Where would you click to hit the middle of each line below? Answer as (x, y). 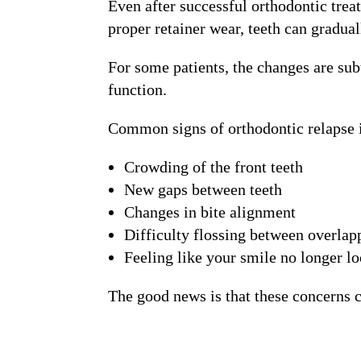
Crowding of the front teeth (214, 167)
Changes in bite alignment (210, 212)
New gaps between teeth (203, 190)
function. (138, 90)
